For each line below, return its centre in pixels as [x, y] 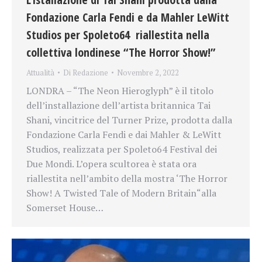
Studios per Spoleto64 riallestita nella [118, 35]
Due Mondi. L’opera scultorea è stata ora [111, 163]
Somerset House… [65, 207]
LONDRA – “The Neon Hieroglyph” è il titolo [120, 90]
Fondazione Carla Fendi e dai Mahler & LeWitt [124, 134]
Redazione [90, 72]
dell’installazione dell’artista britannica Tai [118, 105]
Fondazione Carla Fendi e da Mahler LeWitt [128, 17]
